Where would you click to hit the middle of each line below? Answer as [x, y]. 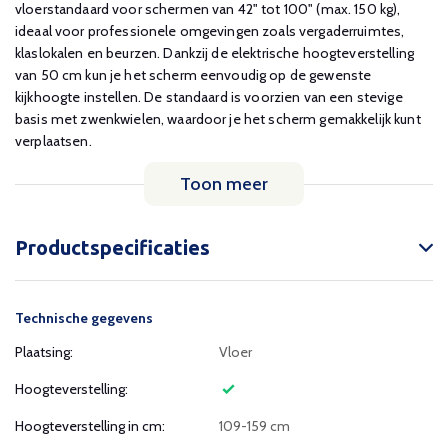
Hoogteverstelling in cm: [90, 426]
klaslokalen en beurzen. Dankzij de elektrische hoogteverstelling [214, 53]
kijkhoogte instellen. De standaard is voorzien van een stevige [209, 97]
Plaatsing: [44, 352]
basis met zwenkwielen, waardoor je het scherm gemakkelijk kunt [218, 119]
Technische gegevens [84, 318]
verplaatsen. [53, 141]
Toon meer [224, 184]
